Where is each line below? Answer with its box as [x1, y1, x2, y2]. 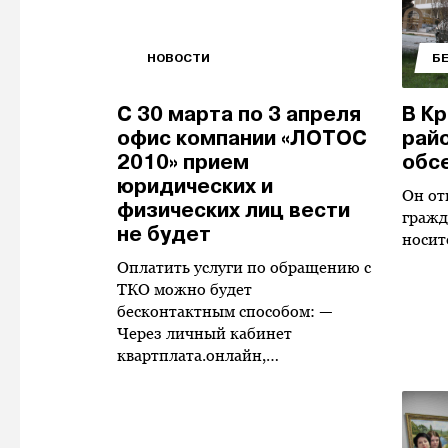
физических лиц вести [117, 197, 350, 224]
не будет [117, 221, 211, 248]
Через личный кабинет [117, 324, 292, 343]
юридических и [117, 173, 273, 200]
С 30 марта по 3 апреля [117, 101, 361, 128]
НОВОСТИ [147, 50, 210, 66]
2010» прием [117, 149, 249, 176]
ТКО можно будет [117, 280, 252, 299]
